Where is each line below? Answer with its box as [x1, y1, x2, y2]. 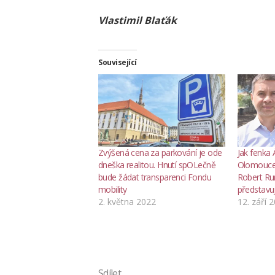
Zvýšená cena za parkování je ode [98, 146, 222, 158]
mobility [98, 183, 127, 195]
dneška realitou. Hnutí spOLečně [98, 158, 215, 171]
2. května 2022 [98, 195, 156, 207]
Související [98, 56, 137, 68]
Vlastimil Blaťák [98, 13, 177, 27]
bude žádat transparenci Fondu [98, 171, 212, 183]
